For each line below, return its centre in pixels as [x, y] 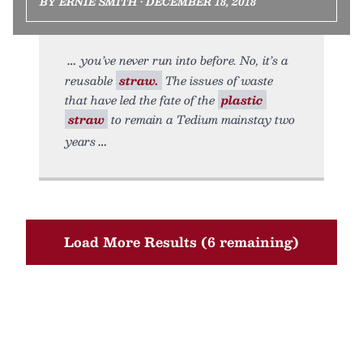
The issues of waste [218, 80]
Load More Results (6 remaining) [181, 242]
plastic [242, 100]
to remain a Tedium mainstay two [201, 119]
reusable [90, 80]
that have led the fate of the [141, 100]
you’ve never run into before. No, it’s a [184, 60]
